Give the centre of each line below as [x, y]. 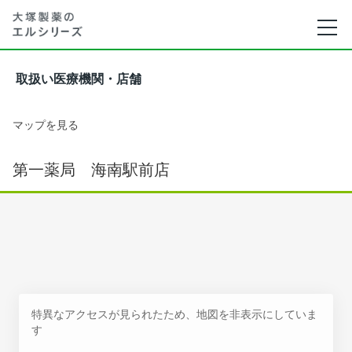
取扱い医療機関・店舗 [79, 79]
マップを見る [46, 125]
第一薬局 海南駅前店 [91, 170]
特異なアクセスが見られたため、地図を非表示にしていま [174, 314]
